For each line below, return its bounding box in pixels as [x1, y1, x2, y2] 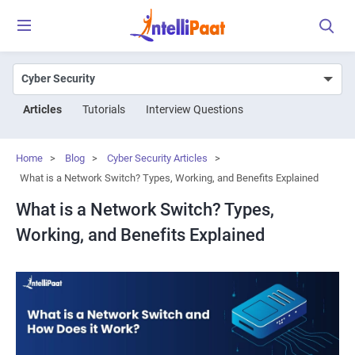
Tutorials [82, 102, 125, 116]
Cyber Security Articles [107, 151, 208, 164]
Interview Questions [146, 102, 243, 116]
